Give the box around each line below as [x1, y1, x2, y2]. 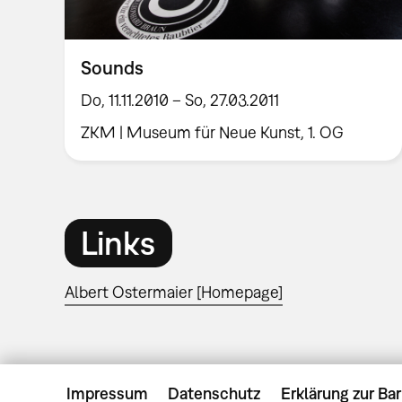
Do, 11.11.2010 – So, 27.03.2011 [81, 90, 280, 109]
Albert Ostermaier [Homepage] [65, 283, 283, 302]
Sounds [81, 57, 144, 79]
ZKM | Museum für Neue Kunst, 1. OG [81, 122, 345, 142]
